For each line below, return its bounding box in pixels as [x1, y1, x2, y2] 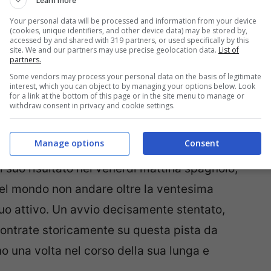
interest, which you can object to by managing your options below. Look [10, 80, 255, 91]
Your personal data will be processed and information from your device [10, 15, 256, 26]
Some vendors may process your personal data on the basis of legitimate [10, 71, 261, 82]
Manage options [34, 137, 104, 149]
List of [218, 44, 239, 55]
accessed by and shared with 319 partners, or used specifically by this [10, 34, 249, 45]
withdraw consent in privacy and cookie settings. [10, 100, 175, 111]
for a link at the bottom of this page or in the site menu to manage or [10, 90, 244, 101]
